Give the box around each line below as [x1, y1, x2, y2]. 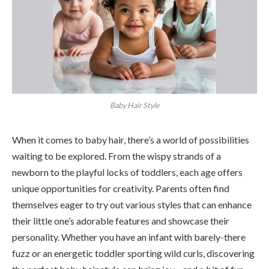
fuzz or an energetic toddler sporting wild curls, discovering [12, 247, 255, 259]
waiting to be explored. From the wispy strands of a [12, 150, 221, 162]
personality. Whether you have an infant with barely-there [12, 231, 246, 243]
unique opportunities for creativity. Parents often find [12, 182, 229, 194]
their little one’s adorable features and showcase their [12, 214, 229, 226]
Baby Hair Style [109, 100, 160, 110]
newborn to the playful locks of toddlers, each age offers [12, 166, 243, 178]
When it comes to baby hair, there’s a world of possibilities [12, 133, 249, 145]
